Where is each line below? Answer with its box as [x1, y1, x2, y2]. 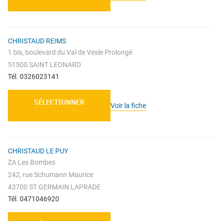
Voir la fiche [110, 101, 146, 110]
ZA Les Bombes [8, 158, 55, 167]
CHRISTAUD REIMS [8, 37, 66, 45]
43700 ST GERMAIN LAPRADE [8, 183, 101, 191]
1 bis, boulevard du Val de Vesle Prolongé [8, 48, 132, 57]
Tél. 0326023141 [8, 73, 59, 81]
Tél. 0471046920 [8, 195, 59, 203]
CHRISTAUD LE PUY [8, 147, 68, 155]
